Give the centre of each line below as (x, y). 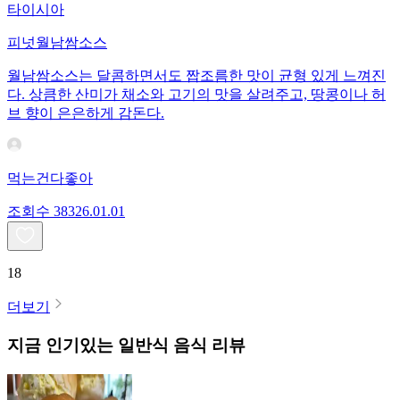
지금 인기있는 (60, 345)
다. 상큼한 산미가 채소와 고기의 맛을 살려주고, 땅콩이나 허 (196, 95)
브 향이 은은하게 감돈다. (86, 113)
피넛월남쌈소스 (57, 43)
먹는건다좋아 (50, 179)
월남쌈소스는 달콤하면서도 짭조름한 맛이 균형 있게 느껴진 (196, 76)
